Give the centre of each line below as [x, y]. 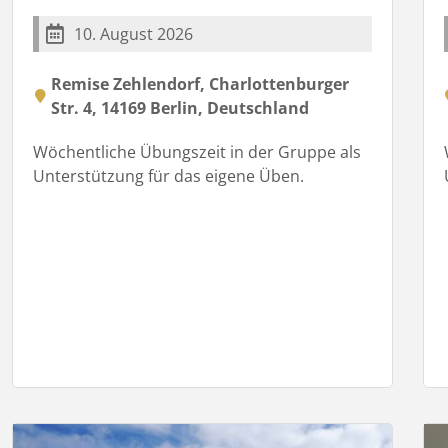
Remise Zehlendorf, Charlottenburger [200, 83]
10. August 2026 [134, 33]
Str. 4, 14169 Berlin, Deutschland [180, 107]
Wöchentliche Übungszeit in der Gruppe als [197, 151]
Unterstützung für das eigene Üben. [169, 175]
